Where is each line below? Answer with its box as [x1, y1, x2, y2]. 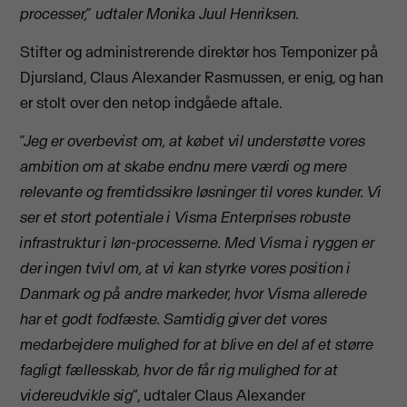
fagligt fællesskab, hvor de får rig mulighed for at [20, 360, 339, 381]
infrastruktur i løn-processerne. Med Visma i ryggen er [20, 233, 375, 253]
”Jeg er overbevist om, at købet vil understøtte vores [20, 131, 366, 152]
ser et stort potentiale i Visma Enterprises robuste [20, 207, 352, 228]
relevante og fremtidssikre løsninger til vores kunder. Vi [20, 182, 382, 203]
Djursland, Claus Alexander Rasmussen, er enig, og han [20, 67, 384, 88]
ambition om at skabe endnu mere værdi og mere [20, 156, 348, 177]
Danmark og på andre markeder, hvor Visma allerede [20, 283, 368, 304]
